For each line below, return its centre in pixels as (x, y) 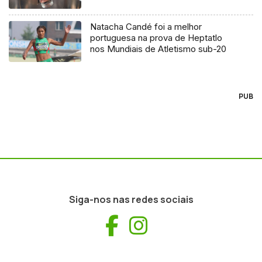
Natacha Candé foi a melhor (146, 27)
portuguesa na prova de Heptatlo (156, 38)
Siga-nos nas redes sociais (131, 200)
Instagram (196, 225)
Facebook (163, 225)
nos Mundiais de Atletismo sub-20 (159, 49)
